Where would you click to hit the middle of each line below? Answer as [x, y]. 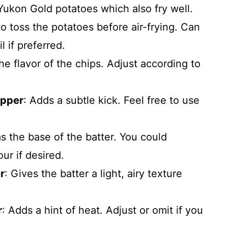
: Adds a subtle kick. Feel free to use [111, 100]
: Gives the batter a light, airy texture [93, 174]
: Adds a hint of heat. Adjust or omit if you [103, 210]
